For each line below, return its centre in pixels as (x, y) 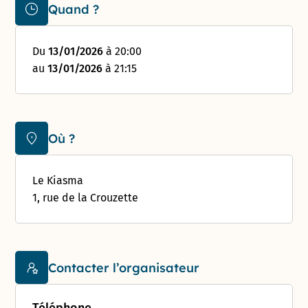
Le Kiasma (58, 181)
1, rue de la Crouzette (86, 198)
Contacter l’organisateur (124, 267)
